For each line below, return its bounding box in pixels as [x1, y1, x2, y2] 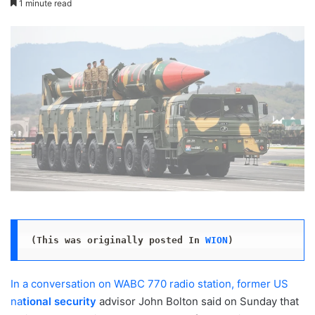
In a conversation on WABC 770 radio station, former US [11, 277, 288, 291]
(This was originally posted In [30, 234, 205, 245]
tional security [22, 295, 99, 309]
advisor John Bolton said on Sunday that [99, 295, 299, 309]
